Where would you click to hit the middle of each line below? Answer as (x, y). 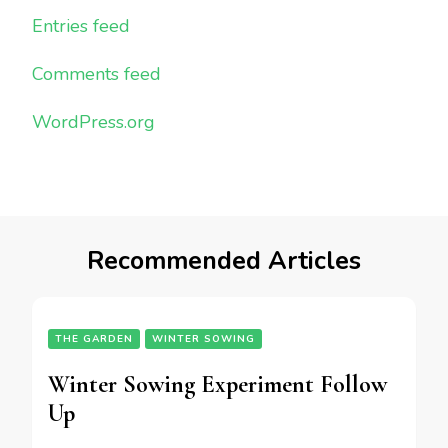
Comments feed (96, 73)
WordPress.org (93, 121)
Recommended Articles (224, 260)
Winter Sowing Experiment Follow (217, 384)
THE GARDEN (94, 338)
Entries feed (81, 25)
